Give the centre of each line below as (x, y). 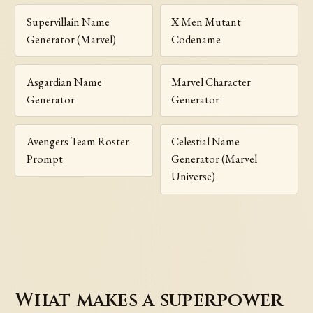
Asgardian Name (64, 82)
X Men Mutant (206, 22)
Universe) (194, 177)
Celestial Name (206, 142)
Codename (196, 39)
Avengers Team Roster (78, 142)
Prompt (44, 159)
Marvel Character (211, 82)
